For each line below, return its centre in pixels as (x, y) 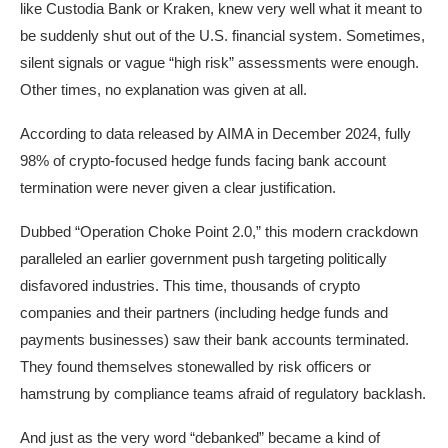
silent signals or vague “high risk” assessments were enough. (219, 63)
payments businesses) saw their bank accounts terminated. (214, 340)
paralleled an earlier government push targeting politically (203, 259)
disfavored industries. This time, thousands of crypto (190, 286)
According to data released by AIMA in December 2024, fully (215, 134)
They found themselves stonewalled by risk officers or (195, 367)
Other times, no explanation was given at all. (163, 90)
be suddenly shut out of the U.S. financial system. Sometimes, (222, 36)
